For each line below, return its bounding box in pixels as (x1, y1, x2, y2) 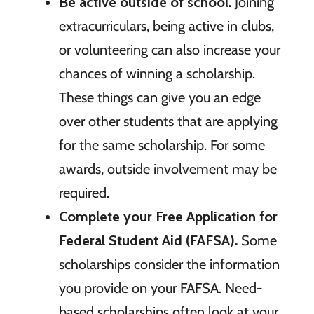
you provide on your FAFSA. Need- (58, 280, 262, 297)
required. (58, 184, 109, 202)
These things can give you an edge (58, 89, 261, 107)
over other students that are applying (58, 113, 278, 130)
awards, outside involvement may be (58, 161, 277, 178)
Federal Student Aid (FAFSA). (58, 232, 238, 250)
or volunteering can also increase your (58, 41, 280, 59)
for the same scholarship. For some (58, 137, 265, 154)
